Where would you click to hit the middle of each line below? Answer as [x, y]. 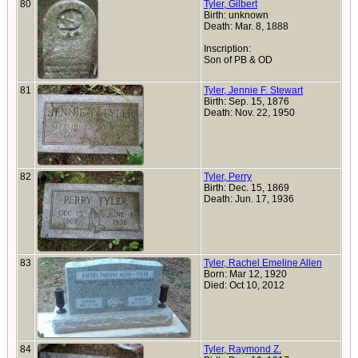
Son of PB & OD [239, 60]
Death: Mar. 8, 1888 [246, 26]
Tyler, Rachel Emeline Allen [263, 263]
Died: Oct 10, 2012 [245, 285]
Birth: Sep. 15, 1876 [247, 101]
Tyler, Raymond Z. [243, 349]
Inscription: [227, 49]
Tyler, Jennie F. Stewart [253, 90]
